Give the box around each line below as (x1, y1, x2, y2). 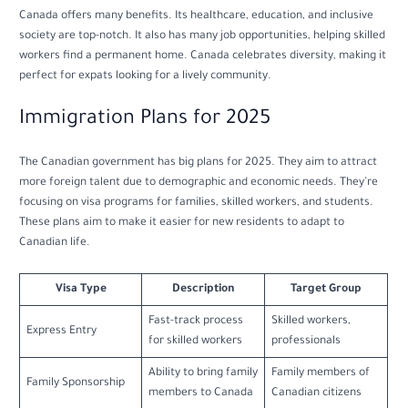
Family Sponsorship (25, 376, 125, 390)
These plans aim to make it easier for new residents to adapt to (19, 217, 345, 229)
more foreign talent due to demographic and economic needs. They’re (19, 177, 379, 189)
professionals (270, 334, 341, 348)
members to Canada (148, 386, 253, 400)
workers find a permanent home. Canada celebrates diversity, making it (19, 50, 387, 64)
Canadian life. (19, 237, 91, 250)
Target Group (291, 282, 362, 296)
